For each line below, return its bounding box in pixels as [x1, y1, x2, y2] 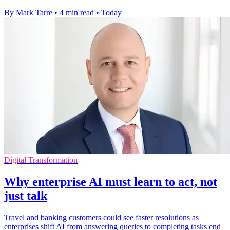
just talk [4, 189, 47, 203]
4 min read [60, 8, 94, 17]
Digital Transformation [4, 156, 78, 165]
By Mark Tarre [4, 8, 52, 17]
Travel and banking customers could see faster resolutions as [4, 213, 199, 222]
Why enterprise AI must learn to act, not [4, 175, 217, 189]
